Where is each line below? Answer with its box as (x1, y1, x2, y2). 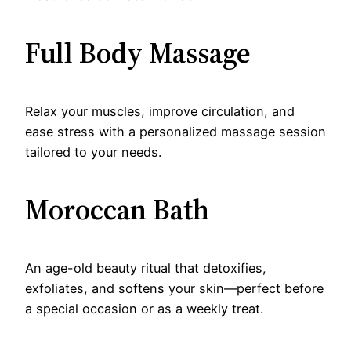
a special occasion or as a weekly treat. (25, 300, 263, 317)
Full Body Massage (25, 33, 251, 72)
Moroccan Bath (25, 190, 209, 229)
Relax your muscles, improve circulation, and (25, 103, 295, 119)
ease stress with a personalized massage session (25, 123, 326, 139)
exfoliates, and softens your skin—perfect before (25, 280, 324, 296)
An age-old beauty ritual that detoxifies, (25, 259, 266, 276)
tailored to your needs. (25, 143, 161, 160)
